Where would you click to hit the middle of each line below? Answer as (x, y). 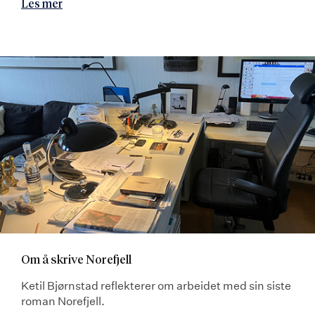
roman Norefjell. (63, 301)
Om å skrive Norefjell (76, 261)
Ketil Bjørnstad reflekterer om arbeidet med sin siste (156, 286)
